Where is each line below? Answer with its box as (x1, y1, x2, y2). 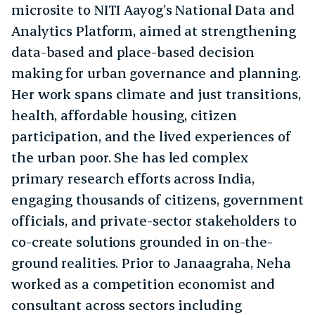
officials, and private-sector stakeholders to (11, 212, 297, 230)
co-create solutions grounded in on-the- (11, 233, 274, 251)
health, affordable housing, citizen (11, 106, 237, 124)
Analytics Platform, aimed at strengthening (11, 22, 296, 40)
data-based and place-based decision (11, 43, 255, 61)
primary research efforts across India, (11, 169, 255, 188)
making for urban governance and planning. (11, 64, 301, 82)
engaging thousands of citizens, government (11, 191, 304, 209)
